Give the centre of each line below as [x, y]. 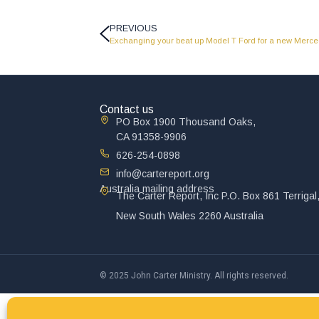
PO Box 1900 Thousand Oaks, [185, 122]
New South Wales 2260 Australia [189, 215]
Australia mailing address [157, 189]
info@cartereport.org [162, 174]
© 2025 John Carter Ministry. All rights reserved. [194, 275]
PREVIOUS [134, 28]
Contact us [127, 110]
